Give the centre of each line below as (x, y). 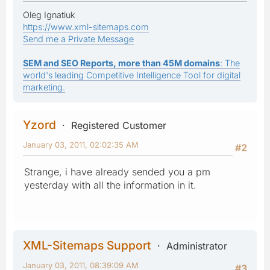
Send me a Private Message (78, 39)
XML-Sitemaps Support (87, 245)
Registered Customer (119, 125)
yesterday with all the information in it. (110, 185)
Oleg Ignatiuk (49, 14)
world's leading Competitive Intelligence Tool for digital (132, 75)
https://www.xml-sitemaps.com (86, 27)
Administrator (197, 246)
